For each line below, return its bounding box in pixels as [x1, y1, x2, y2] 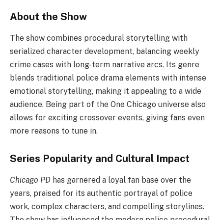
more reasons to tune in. [10, 126, 98, 136]
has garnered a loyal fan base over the [51, 175, 191, 185]
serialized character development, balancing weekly [10, 46, 199, 56]
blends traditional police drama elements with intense [10, 73, 206, 82]
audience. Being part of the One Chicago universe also [10, 99, 206, 109]
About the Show [10, 10, 87, 23]
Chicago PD [10, 175, 51, 185]
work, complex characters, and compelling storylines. [10, 201, 204, 211]
